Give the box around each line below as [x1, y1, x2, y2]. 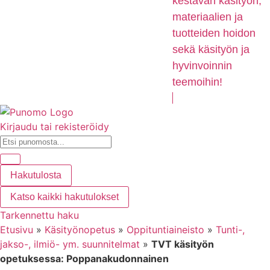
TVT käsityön [151, 238, 214, 251]
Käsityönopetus [45, 224, 115, 236]
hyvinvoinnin [172, 60, 232, 72]
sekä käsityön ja [172, 43, 250, 56]
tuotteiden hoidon [172, 27, 256, 40]
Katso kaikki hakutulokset [10, 192, 119, 202]
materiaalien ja [172, 11, 243, 24]
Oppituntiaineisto [127, 224, 204, 236]
